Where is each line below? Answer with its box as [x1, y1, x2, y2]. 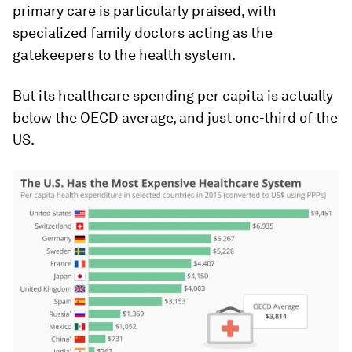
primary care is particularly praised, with [13, 2, 277, 20]
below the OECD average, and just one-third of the [13, 109, 338, 126]
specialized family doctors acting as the [13, 24, 273, 42]
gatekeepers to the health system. [13, 46, 236, 64]
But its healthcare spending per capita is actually [13, 87, 333, 104]
